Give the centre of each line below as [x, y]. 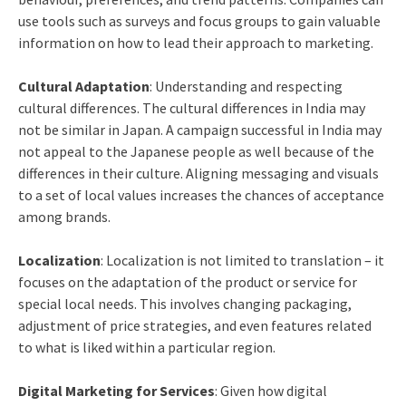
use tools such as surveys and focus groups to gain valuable [199, 20]
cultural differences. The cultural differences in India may [191, 107]
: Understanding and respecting [246, 86]
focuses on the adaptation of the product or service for [187, 281]
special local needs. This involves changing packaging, [184, 303]
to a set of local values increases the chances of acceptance [201, 194]
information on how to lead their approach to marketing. [195, 42]
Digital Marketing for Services [116, 390]
